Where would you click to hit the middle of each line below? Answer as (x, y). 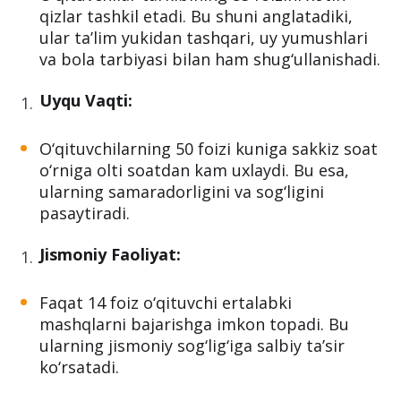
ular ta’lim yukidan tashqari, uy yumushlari (204, 38)
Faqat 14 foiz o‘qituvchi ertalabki (166, 303)
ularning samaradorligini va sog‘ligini (182, 192)
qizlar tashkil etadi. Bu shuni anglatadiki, (196, 16)
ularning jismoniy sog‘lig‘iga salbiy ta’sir (192, 346)
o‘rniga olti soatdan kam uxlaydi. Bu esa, (194, 170)
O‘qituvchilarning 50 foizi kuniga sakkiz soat (209, 149)
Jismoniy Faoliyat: (110, 254)
